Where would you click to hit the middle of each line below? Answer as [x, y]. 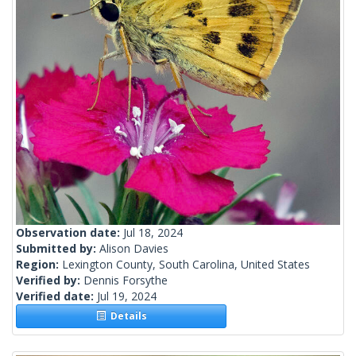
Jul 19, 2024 [127, 296]
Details [126, 316]
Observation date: [70, 233]
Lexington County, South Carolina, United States [186, 265]
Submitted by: [58, 249]
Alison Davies [134, 249]
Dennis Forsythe [126, 281]
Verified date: [56, 296]
